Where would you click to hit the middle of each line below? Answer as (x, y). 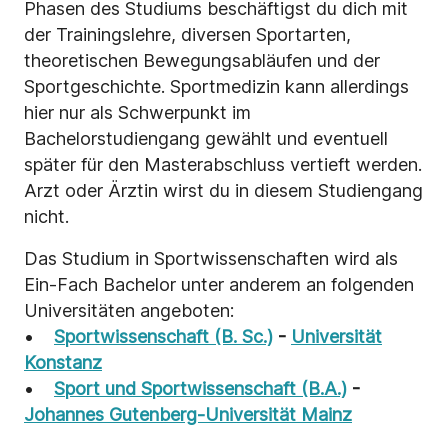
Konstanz (63, 363)
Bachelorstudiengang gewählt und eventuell (206, 139)
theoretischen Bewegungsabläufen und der (202, 61)
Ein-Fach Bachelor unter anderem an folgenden (219, 285)
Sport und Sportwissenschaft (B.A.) (200, 389)
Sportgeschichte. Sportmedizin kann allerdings (216, 87)
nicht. (46, 217)
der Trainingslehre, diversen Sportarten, (187, 35)
